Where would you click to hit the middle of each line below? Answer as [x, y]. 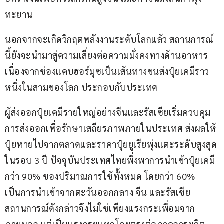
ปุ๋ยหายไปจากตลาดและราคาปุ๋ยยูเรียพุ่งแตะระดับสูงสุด [111, 144]
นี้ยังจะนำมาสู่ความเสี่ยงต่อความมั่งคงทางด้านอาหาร [108, 55]
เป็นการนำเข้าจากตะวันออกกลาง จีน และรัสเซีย [99, 192]
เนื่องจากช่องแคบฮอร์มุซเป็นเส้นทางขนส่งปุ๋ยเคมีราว [107, 71]
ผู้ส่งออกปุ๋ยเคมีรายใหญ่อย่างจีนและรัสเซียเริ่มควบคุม [108, 112]
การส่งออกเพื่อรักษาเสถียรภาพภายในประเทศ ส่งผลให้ [111, 128]
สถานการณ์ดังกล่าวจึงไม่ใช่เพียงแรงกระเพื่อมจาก [100, 208]
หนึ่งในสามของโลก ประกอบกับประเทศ [81, 87]
